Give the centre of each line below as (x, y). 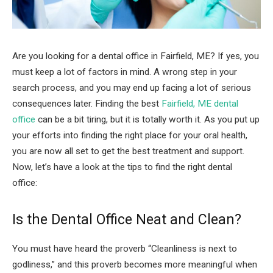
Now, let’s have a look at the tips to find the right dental (122, 167)
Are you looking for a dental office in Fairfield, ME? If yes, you (136, 56)
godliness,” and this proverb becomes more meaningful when (135, 265)
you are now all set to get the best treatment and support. (128, 151)
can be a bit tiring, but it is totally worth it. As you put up (147, 119)
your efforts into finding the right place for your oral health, (130, 135)
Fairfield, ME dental (200, 104)
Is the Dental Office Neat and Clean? (129, 220)
